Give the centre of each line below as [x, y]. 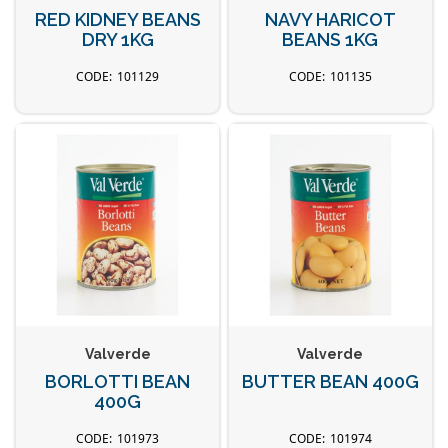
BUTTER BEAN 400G [330, 381]
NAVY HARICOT [330, 20]
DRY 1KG [117, 40]
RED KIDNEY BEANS [117, 20]
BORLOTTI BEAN [118, 381]
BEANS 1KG [330, 40]
